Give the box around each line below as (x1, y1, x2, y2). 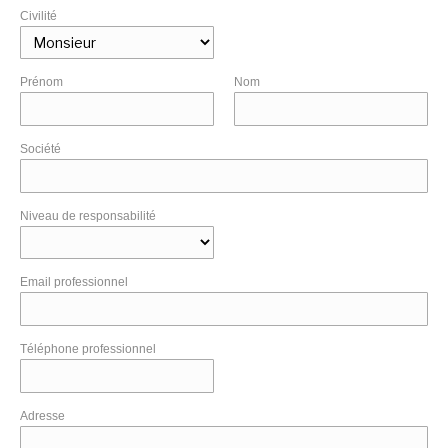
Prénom (20, 75, 63, 90)
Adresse (20, 409, 65, 424)
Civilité (20, 9, 57, 24)
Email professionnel (20, 275, 128, 290)
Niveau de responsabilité (20, 209, 156, 224)
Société (20, 142, 61, 157)
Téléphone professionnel (20, 342, 156, 357)
